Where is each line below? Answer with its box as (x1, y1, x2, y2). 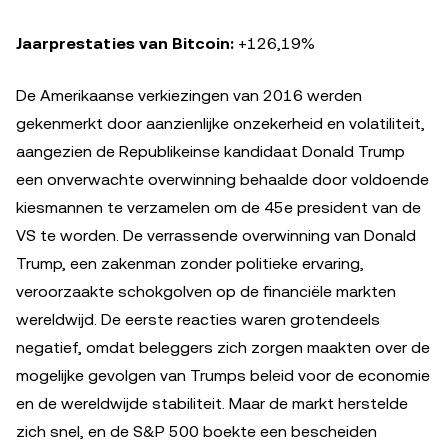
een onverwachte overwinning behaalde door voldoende (16, 170, 429, 190)
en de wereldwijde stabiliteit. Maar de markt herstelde (16, 394, 408, 414)
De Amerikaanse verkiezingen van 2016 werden (16, 86, 362, 106)
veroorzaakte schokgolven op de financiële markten (16, 282, 396, 302)
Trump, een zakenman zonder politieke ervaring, (16, 254, 364, 274)
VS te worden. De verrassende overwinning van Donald (16, 226, 416, 246)
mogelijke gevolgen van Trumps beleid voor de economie (16, 366, 430, 386)
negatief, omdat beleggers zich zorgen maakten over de (16, 338, 430, 358)
